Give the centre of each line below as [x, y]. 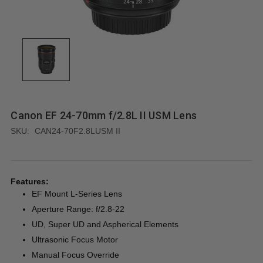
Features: [30, 181]
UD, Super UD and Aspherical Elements [105, 224]
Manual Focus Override [76, 254]
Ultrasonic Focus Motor [75, 239]
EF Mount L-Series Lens [77, 193]
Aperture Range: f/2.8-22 [78, 209]
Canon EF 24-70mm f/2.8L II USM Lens [104, 115]
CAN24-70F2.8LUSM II [78, 131]
